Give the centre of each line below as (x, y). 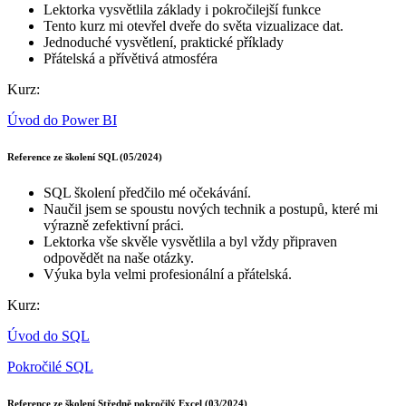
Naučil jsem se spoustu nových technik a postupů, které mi (211, 209)
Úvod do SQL (48, 336)
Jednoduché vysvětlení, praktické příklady (164, 43)
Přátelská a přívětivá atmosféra (130, 59)
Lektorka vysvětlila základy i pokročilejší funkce (182, 10)
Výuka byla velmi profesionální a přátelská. (168, 275)
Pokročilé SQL (50, 367)
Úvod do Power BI (62, 121)
